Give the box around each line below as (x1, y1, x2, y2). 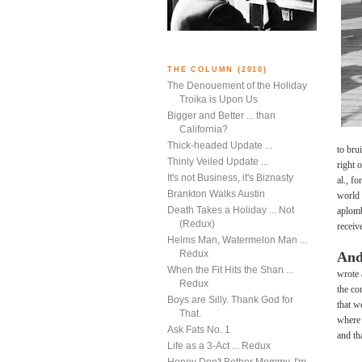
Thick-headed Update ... (167, 140, 272, 152)
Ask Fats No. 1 (167, 324, 230, 336)
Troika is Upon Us (179, 94, 258, 106)
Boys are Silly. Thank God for (167, 294, 293, 306)
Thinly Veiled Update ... (167, 156, 268, 168)
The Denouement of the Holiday (167, 80, 307, 92)
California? (179, 124, 228, 136)
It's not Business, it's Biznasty (167, 172, 293, 184)
